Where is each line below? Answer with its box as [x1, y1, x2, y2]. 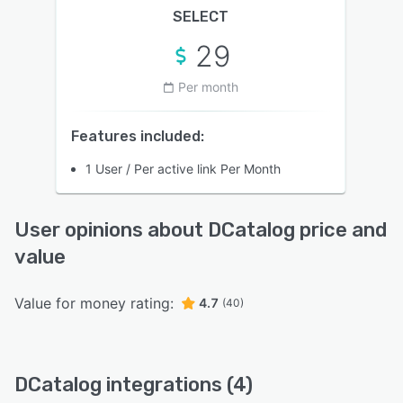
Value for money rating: [14, 293, 174, 312]
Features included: [71, 127, 204, 145]
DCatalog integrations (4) [14, 372, 253, 397]
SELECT [173, 7, 228, 25]
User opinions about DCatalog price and [14, 217, 387, 242]
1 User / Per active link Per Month [85, 160, 281, 176]
